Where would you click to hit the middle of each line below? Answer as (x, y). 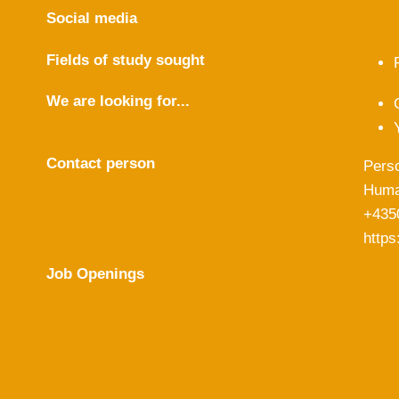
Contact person (101, 163)
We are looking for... (118, 101)
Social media (92, 18)
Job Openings (95, 274)
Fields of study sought (126, 60)
